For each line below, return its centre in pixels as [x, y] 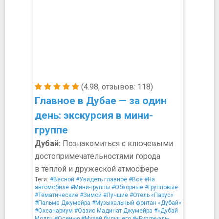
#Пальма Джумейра [63, 203]
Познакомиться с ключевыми [117, 143]
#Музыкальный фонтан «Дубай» [137, 203]
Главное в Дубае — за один [101, 101]
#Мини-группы [90, 187]
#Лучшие [116, 195]
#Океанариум [54, 211]
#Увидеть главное [101, 179]
